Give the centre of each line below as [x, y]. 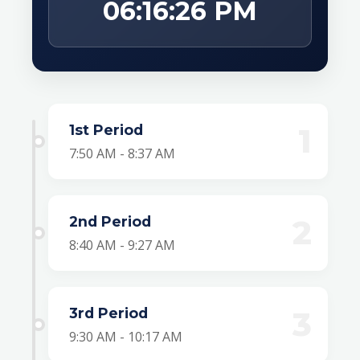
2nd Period [110, 221]
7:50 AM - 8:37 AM [122, 153]
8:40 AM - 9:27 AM [122, 245]
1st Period [106, 130]
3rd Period [108, 313]
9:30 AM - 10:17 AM [126, 337]
